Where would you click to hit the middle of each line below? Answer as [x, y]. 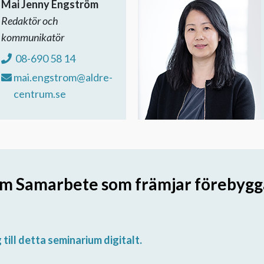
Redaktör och [30, 20]
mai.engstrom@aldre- [63, 77]
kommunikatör [33, 37]
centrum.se [40, 93]
